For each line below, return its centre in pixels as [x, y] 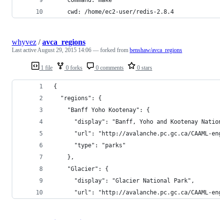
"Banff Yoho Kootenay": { [102, 110]
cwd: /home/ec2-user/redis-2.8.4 [114, 12]
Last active [25, 50]
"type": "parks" [90, 145]
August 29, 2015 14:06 [64, 50]
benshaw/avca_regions [156, 50]
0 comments [109, 68]
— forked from [111, 50]
